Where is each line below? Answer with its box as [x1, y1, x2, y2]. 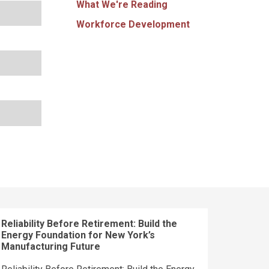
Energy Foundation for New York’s [1, 229, 155, 241]
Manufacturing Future [1, 240, 100, 252]
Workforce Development [76, 18, 190, 30]
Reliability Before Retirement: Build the [1, 217, 177, 229]
